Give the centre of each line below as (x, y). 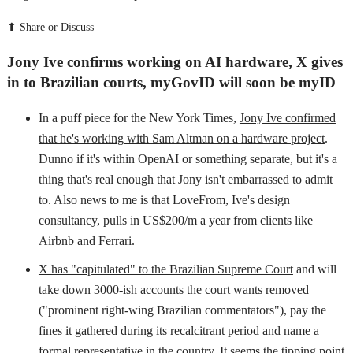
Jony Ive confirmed (287, 118)
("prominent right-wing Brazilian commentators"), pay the (182, 310)
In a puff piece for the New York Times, (139, 118)
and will (314, 269)
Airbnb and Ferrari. (86, 241)
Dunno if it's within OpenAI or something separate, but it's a (188, 159)
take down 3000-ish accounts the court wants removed (173, 290)
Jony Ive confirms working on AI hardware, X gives (175, 62)
